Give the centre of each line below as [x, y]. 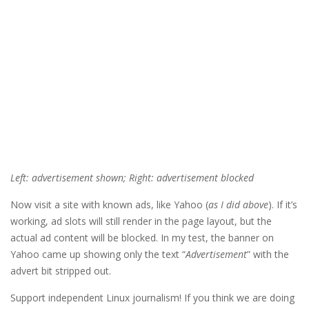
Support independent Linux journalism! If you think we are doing [152, 298]
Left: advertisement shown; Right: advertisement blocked [132, 178]
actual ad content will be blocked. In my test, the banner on [142, 238]
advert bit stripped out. [61, 271]
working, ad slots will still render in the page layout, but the [141, 221]
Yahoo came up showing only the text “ [98, 255]
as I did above [238, 205]
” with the [268, 255]
